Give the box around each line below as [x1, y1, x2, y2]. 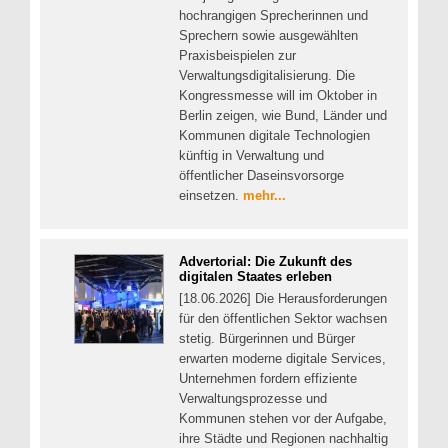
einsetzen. [179, 187, 243, 203]
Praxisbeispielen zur [179, 47, 296, 63]
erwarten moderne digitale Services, [179, 351, 386, 367]
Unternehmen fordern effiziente [179, 371, 357, 387]
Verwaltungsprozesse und [179, 391, 327, 407]
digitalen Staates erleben [179, 269, 332, 285]
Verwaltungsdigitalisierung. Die [179, 67, 355, 83]
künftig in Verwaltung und [179, 147, 324, 163]
